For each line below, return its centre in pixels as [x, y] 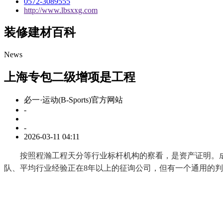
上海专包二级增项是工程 [70, 77]
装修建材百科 [40, 33]
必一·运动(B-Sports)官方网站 [73, 100]
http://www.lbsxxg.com [61, 10]
